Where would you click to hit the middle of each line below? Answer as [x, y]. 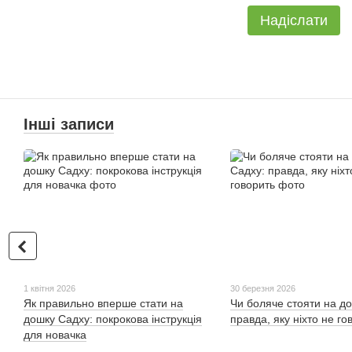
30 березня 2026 [262, 289]
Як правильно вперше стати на [103, 304]
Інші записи [69, 125]
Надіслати [294, 21]
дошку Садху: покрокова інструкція [113, 319]
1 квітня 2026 [49, 289]
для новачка [55, 335]
